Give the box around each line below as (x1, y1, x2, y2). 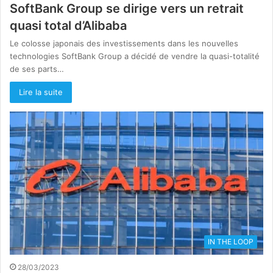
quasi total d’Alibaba (10, 18, 127, 33)
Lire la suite (19, 87, 63, 97)
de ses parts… (10, 63, 64, 74)
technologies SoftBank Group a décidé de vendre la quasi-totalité (10, 51, 260, 61)
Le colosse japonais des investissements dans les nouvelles (10, 38, 238, 48)
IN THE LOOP (208, 236, 253, 246)
